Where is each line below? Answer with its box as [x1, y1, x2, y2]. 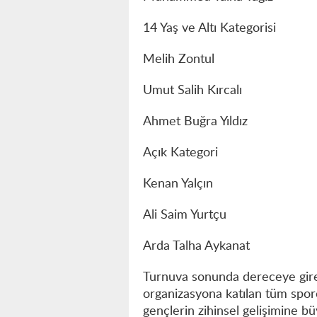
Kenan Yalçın [143, 177, 213, 190]
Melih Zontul [143, 52, 214, 66]
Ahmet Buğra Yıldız [143, 115, 248, 128]
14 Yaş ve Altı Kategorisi [143, 21, 276, 35]
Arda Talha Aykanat [143, 239, 250, 253]
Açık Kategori [143, 146, 218, 159]
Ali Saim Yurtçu [143, 208, 226, 221]
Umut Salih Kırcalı [143, 83, 242, 97]
